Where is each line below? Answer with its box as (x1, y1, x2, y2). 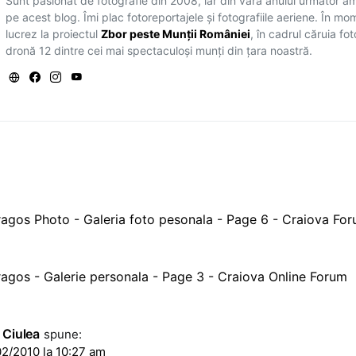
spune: (44, 327, 82, 342)
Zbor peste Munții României (101, 27, 251, 41)
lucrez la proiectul (6, 27, 102, 41)
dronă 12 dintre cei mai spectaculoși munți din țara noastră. (6, 44, 313, 58)
